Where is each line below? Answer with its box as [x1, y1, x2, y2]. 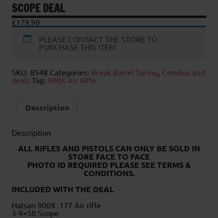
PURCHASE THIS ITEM [39, 42, 116, 52]
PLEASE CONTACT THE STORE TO [39, 34, 157, 44]
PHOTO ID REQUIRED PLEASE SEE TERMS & [27, 160, 191, 170]
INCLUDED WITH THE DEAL [12, 184, 114, 195]
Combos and [162, 67, 205, 77]
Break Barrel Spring [91, 67, 158, 77]
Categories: [50, 67, 91, 77]
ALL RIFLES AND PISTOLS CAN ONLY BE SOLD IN [18, 143, 200, 154]
